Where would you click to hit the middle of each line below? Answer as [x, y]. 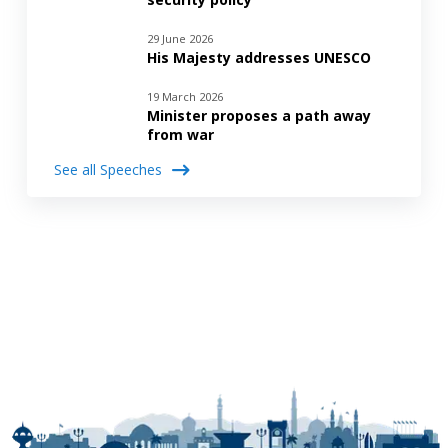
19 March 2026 [184, 96]
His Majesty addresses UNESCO [258, 57]
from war [180, 134]
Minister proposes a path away [258, 115]
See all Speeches [107, 170]
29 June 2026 [179, 38]
